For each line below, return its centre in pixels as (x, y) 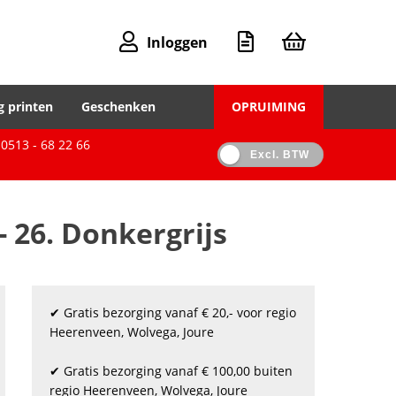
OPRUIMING (269, 107)
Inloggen (177, 42)
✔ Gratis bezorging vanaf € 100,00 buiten (171, 371)
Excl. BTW (279, 155)
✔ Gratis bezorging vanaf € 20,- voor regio (173, 312)
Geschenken (118, 107)
